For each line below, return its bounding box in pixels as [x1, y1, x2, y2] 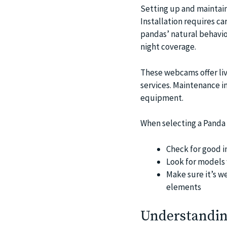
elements [166, 181, 201, 193]
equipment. [140, 92, 183, 103]
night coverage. [140, 41, 196, 53]
